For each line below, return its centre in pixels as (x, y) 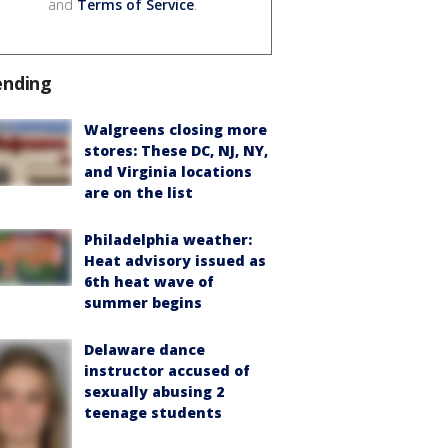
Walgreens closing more (175, 130)
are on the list (138, 193)
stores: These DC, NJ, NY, (176, 151)
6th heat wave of (149, 282)
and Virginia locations (168, 172)
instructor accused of (167, 371)
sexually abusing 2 (154, 392)
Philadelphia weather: (168, 240)
